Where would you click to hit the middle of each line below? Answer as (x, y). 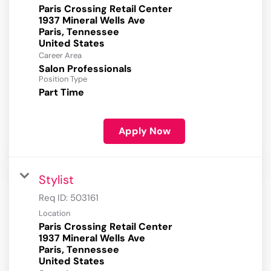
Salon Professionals (85, 69)
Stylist (56, 180)
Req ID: (54, 198)
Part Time (61, 93)
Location (54, 214)
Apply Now (144, 131)
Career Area (60, 56)
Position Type (63, 79)
